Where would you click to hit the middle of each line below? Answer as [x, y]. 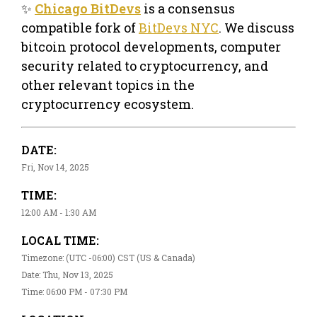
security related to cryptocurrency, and [145, 65]
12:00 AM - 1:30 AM [59, 212]
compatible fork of [80, 27]
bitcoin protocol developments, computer [151, 46]
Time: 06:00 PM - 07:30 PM [74, 291]
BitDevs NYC [179, 27]
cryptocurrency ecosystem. [108, 104]
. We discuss [257, 27]
